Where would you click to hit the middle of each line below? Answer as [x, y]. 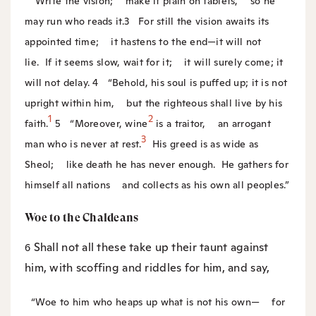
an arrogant [238, 123]
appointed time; [62, 41]
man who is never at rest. [83, 144]
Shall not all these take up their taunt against [151, 248]
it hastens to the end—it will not [180, 41]
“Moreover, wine [106, 123]
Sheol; [39, 164]
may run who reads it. [74, 21]
